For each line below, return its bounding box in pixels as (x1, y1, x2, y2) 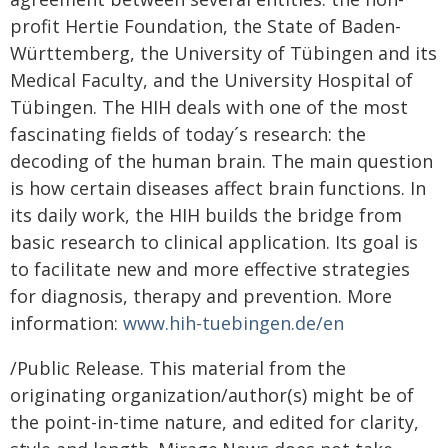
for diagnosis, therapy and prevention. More (10, 284, 392, 308)
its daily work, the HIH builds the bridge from (10, 203, 402, 227)
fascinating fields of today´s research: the (10, 122, 366, 146)
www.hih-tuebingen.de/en (123, 311, 344, 335)
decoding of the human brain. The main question (10, 149, 433, 173)
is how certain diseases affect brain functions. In (10, 176, 426, 200)
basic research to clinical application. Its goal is (10, 230, 418, 254)
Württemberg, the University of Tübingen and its (10, 41, 437, 65)
